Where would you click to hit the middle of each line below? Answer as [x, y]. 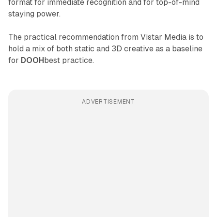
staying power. [34, 14]
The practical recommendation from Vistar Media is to [106, 37]
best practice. [69, 61]
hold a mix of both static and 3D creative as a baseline [105, 49]
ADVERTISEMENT [108, 102]
